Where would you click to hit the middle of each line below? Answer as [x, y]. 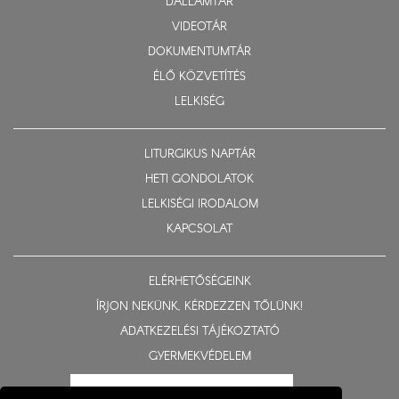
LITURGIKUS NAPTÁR [199, 155]
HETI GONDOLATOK [199, 180]
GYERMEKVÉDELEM [199, 357]
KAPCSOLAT [199, 230]
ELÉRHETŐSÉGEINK [199, 282]
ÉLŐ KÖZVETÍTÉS [199, 77]
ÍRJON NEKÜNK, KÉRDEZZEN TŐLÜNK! [199, 307]
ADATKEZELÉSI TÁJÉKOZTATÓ [199, 332]
